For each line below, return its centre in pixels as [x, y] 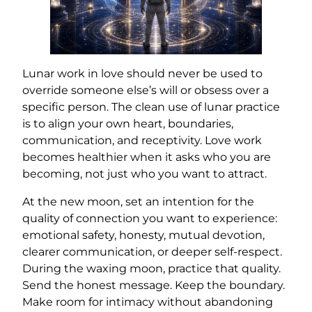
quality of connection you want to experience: [150, 219]
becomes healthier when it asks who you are [147, 157]
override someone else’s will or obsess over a [146, 91]
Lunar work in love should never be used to [142, 74]
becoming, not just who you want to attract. [145, 174]
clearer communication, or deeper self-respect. [152, 252]
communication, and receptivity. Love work [142, 141]
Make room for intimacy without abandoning [148, 302]
